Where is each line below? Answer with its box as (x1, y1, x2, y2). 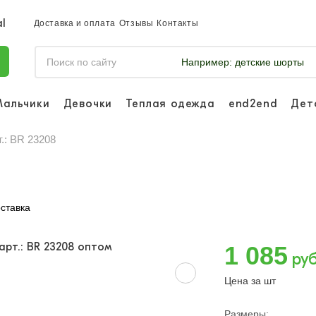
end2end (228, 97, 278, 110)
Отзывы (119, 18, 154, 28)
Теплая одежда (126, 97, 215, 110)
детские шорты (231, 56, 304, 68)
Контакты (157, 18, 199, 28)
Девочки (63, 97, 113, 110)
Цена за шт (224, 275, 276, 286)
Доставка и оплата (33, 18, 116, 28)
